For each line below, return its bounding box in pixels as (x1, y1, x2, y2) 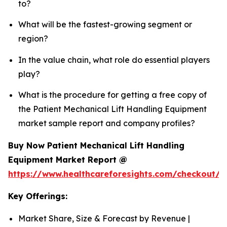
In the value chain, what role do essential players (18, 54, 210, 65)
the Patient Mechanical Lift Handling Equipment (18, 104, 207, 114)
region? (18, 33, 48, 44)
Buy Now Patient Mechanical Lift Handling (8, 140, 184, 150)
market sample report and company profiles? (18, 118, 195, 128)
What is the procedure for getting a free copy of (18, 90, 207, 100)
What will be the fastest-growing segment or (18, 19, 192, 30)
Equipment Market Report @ (8, 155, 127, 165)
